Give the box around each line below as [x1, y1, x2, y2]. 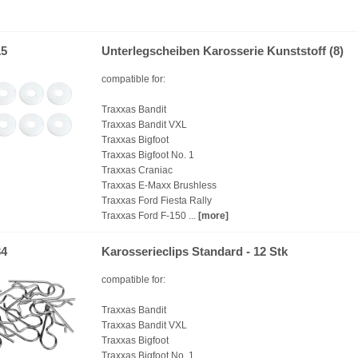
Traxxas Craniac [101, 165, 173, 176]
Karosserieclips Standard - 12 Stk [101, 245, 288, 258]
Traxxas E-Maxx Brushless [101, 180, 217, 191]
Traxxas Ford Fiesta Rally [101, 195, 212, 206]
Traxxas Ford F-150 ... [101, 210, 198, 221]
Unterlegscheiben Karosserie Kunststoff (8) [101, 45, 344, 58]
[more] [198, 210, 229, 221]
